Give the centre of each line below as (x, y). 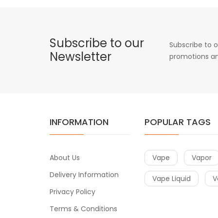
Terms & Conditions (83, 209)
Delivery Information (84, 174)
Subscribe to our (97, 43)
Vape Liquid (172, 178)
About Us (65, 157)
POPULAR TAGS (178, 122)
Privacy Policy (73, 191)
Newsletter (81, 56)
